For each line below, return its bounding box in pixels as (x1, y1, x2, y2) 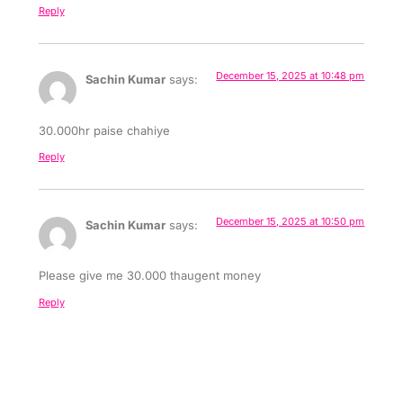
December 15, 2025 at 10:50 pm (216, 215, 365, 228)
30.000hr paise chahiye (38, 122, 170, 138)
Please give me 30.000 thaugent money (38, 268, 261, 283)
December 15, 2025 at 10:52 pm (216, 360, 365, 373)
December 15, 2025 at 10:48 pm (216, 69, 365, 83)
